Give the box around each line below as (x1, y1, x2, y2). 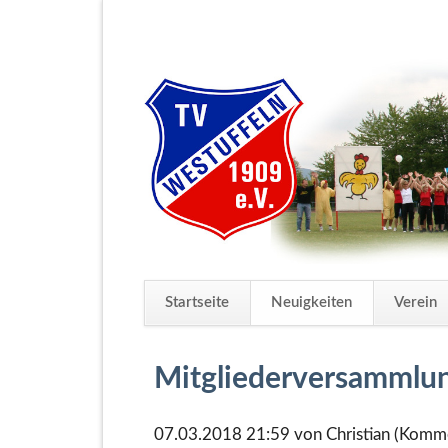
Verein (394, 295, 438, 311)
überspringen (143, 353, 241, 371)
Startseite (165, 295, 230, 311)
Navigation (143, 328, 224, 346)
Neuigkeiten (271, 295, 353, 311)
